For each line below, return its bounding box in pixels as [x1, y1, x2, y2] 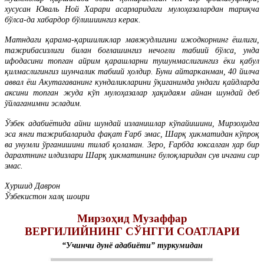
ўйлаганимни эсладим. [5, 98, 82, 108]
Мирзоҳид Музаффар [77, 212, 187, 225]
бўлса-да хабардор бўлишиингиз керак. [5, 15, 141, 24]
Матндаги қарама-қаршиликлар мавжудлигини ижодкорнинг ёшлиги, [5, 35, 259, 44]
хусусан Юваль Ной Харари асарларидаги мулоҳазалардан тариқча [5, 4, 259, 14]
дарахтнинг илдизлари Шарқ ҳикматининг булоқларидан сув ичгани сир [5, 150, 259, 160]
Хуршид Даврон [5, 181, 60, 190]
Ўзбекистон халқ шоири [5, 192, 90, 201]
